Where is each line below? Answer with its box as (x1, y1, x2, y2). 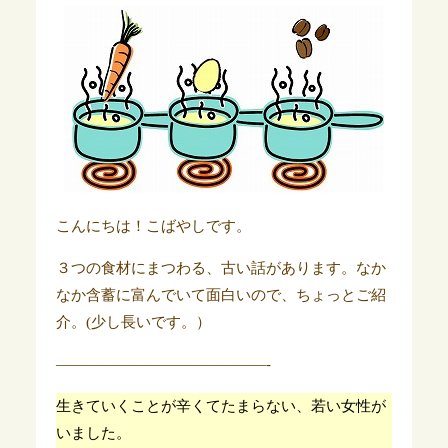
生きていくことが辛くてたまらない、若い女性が (55, 398, 386, 414)
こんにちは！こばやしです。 (55, 218, 251, 234)
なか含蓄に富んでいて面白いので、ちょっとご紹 (55, 287, 386, 303)
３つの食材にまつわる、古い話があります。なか (55, 260, 386, 276)
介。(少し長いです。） (55, 314, 211, 330)
